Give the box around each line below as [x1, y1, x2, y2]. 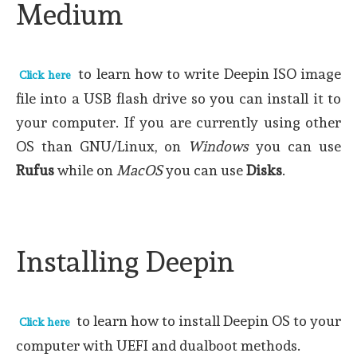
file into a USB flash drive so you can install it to [16, 89, 341, 107]
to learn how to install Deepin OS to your [73, 312, 341, 329]
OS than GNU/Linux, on [16, 137, 188, 155]
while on [54, 161, 116, 178]
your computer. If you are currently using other [16, 113, 341, 131]
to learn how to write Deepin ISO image [74, 65, 342, 82]
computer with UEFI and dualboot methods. [16, 336, 300, 354]
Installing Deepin [16, 244, 234, 278]
